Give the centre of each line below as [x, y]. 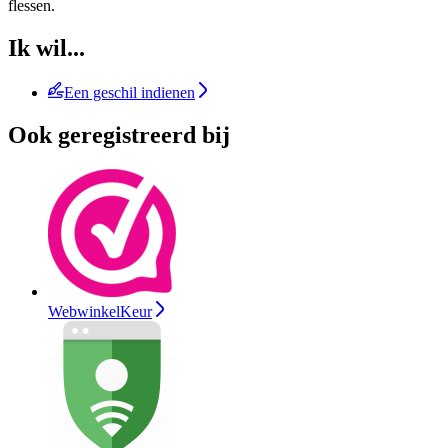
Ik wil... [46, 48]
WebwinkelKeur [100, 311]
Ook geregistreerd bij [119, 135]
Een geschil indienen [129, 93]
